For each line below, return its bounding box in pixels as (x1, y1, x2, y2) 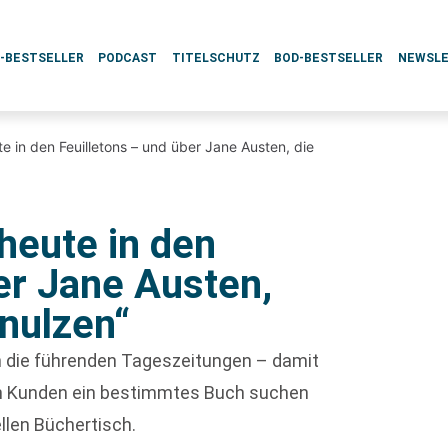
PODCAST (98, 51, 158, 65)
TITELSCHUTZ (171, 51, 260, 65)
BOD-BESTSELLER (274, 51, 384, 65)
